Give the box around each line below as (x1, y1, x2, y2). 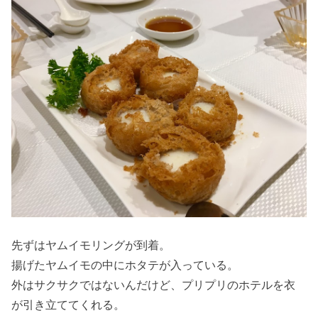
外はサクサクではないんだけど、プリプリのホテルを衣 (11, 278, 296, 291)
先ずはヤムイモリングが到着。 (11, 238, 171, 251)
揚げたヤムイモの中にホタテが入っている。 (11, 258, 239, 271)
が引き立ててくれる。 (11, 297, 126, 311)
